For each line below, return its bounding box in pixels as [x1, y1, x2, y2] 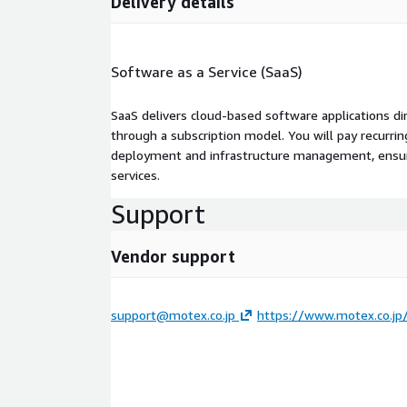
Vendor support [111, 245, 235, 266]
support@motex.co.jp [111, 306, 235, 323]
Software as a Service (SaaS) [111, 62, 303, 81]
